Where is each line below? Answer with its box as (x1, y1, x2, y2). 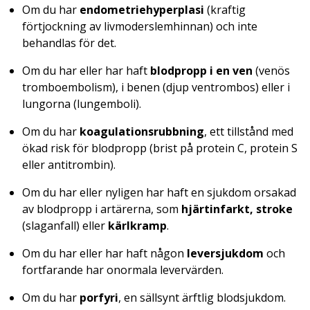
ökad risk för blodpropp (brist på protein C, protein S (22, 140, 298, 156)
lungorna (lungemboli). (22, 95, 141, 111)
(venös (255, 62, 290, 78)
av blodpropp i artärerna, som (22, 201, 181, 217)
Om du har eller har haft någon (22, 245, 187, 261)
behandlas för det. (22, 35, 116, 51)
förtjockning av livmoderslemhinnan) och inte (22, 18, 257, 34)
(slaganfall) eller (22, 217, 108, 233)
